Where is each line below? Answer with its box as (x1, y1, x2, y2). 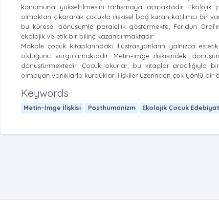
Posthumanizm (88, 104, 135, 112)
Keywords (21, 86, 68, 99)
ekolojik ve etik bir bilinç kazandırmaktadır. (21, 32, 154, 40)
